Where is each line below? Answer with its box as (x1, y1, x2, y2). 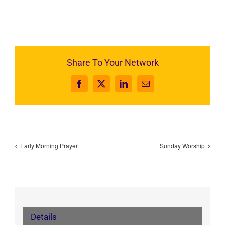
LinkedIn (123, 83, 152, 91)
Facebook (78, 83, 110, 91)
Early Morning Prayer (20, 141, 78, 150)
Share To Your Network (66, 57, 159, 68)
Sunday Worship (160, 141, 205, 150)
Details (30, 211, 57, 222)
